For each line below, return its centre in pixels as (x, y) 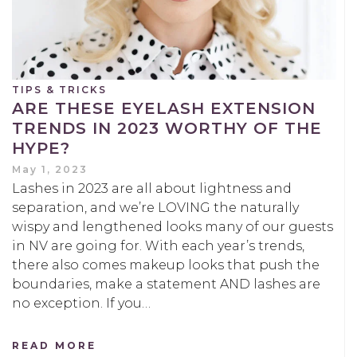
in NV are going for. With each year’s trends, (158, 246)
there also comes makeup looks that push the (166, 265)
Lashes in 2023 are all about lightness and (152, 189)
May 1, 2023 (50, 170)
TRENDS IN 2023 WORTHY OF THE (167, 129)
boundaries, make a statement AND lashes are (166, 284)
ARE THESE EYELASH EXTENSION (164, 109)
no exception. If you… (81, 304)
